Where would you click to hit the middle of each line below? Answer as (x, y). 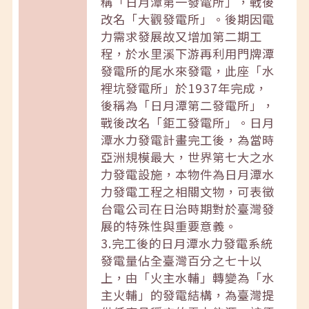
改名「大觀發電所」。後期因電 (187, 19)
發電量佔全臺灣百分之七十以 (181, 260)
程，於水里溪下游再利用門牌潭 (187, 53)
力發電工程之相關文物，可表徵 (187, 191)
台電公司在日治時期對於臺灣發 (187, 208)
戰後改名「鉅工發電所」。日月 (187, 122)
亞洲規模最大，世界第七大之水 (187, 157)
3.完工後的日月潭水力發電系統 (187, 243)
